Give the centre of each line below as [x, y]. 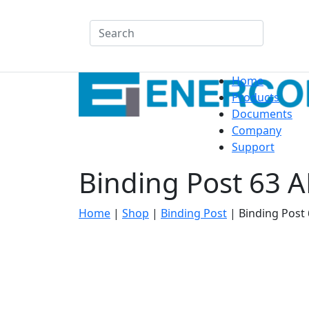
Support [253, 147]
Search [89, 32]
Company [257, 130]
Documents [262, 114]
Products [256, 97]
